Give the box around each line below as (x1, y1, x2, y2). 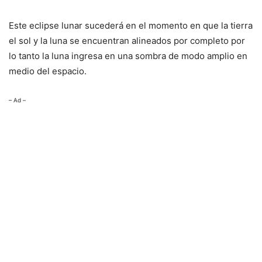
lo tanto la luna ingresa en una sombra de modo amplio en (9, 50, 247, 62)
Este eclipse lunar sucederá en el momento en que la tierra (9, 20, 253, 32)
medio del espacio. (9, 65, 87, 77)
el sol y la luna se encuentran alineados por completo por (9, 35, 245, 47)
